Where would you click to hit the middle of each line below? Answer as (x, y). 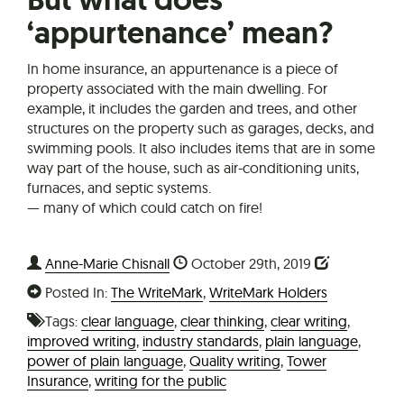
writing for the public (161, 381)
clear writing (309, 321)
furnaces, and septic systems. (119, 188)
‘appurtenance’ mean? (180, 33)
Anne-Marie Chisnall (107, 264)
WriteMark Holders (268, 293)
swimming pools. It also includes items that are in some (201, 148)
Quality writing (235, 361)
